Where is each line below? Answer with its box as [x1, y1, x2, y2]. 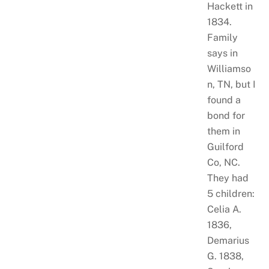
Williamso [207, 62, 251, 74]
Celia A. [207, 203, 241, 215]
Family [207, 31, 238, 43]
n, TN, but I [207, 78, 256, 90]
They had [207, 172, 249, 184]
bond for [207, 109, 245, 121]
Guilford [207, 141, 244, 153]
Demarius [207, 234, 249, 246]
